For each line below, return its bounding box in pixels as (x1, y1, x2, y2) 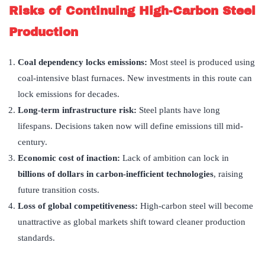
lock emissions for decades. (18, 89, 119, 99)
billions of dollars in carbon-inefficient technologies (18, 169, 214, 179)
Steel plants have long (139, 105, 220, 115)
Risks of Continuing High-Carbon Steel (9, 4, 256, 18)
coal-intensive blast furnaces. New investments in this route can (18, 73, 252, 83)
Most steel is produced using (150, 57, 255, 67)
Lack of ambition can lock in (122, 153, 229, 163)
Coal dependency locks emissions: (18, 57, 150, 67)
